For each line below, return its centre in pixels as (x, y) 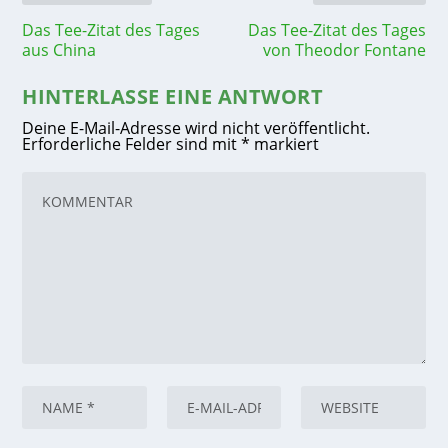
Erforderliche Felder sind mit (132, 144)
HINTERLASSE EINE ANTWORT (173, 97)
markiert (285, 144)
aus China (59, 50)
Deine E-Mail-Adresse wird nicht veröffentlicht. (196, 128)
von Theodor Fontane (344, 50)
